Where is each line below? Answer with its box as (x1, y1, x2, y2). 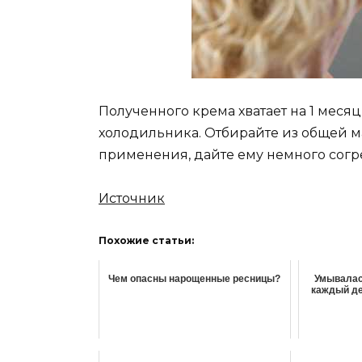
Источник (99, 191, 165, 207)
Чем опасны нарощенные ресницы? (108, 273, 281, 285)
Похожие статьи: (99, 234, 194, 247)
